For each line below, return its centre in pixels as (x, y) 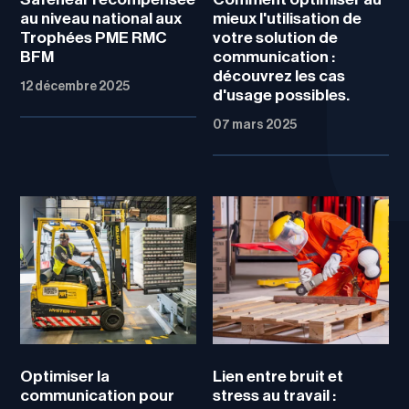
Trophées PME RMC (94, 37)
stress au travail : (274, 396)
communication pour (98, 396)
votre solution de (275, 37)
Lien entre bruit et (278, 377)
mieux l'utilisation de (287, 18)
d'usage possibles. (281, 95)
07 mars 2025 (254, 125)
